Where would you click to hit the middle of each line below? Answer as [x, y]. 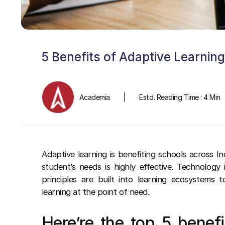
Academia [94, 97]
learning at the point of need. [95, 192]
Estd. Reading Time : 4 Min [180, 97]
